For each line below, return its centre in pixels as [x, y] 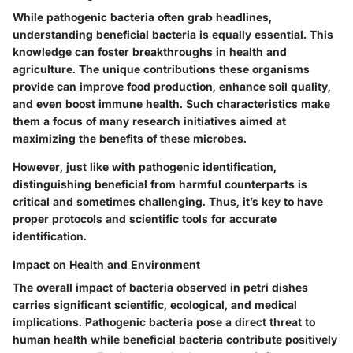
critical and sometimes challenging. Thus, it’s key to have [168, 201]
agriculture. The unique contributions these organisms [161, 69]
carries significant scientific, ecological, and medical [155, 304]
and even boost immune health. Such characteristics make [171, 103]
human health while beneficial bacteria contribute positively [175, 339]
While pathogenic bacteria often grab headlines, [142, 17]
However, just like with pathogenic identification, [145, 166]
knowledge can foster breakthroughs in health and [150, 51]
